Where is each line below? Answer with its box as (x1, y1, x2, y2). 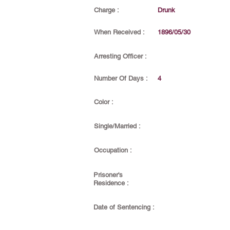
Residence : (93, 179, 129, 187)
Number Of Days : (94, 74, 148, 82)
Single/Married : (94, 122, 141, 130)
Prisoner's (93, 171, 123, 179)
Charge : (94, 6, 119, 14)
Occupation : (94, 146, 132, 154)
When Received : (94, 28, 145, 36)
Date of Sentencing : (93, 203, 155, 211)
